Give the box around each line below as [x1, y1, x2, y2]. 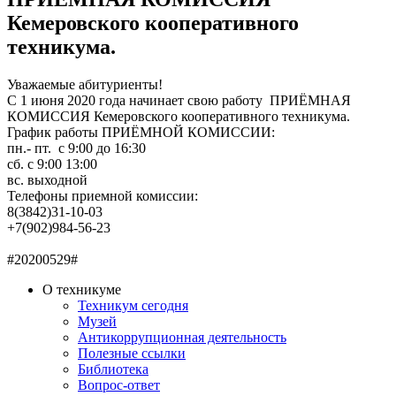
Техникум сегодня [78, 297, 188, 313]
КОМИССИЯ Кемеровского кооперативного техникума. [7, 108, 350, 124]
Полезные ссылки [78, 345, 186, 361]
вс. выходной [7, 171, 88, 187]
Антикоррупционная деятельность [78, 329, 286, 345]
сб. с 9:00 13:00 [7, 156, 97, 171]
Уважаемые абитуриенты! [7, 76, 163, 92]
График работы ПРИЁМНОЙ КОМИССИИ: [7, 124, 275, 140]
